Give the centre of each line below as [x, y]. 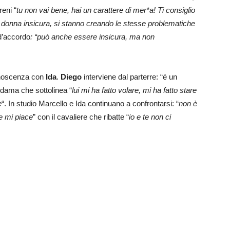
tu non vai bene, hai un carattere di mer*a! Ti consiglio [106, 10]
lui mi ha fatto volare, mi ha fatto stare [134, 90]
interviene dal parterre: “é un [129, 76]
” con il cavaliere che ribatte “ [81, 117]
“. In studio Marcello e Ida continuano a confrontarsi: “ [90, 103]
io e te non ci [150, 117]
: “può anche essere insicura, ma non [92, 36]
